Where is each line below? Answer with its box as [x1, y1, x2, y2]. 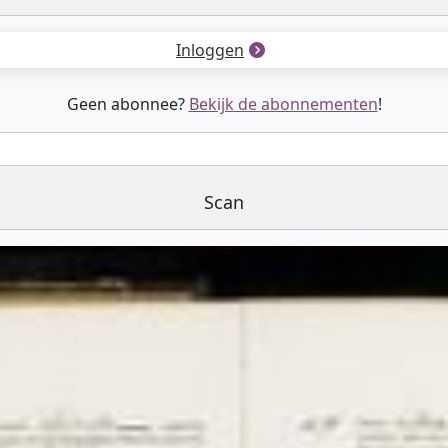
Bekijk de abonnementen [188, 93, 378, 115]
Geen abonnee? [66, 93, 189, 115]
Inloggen [176, 39, 245, 61]
